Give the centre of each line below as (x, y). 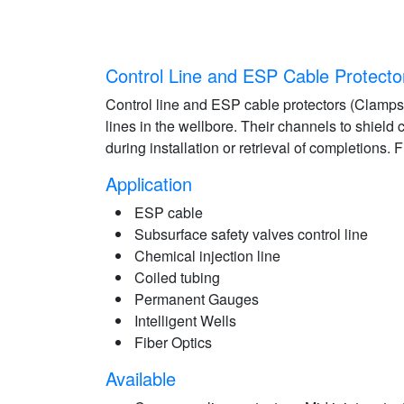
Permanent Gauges (197, 299)
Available (141, 379)
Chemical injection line (207, 256)
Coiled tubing (177, 277)
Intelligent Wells (185, 321)
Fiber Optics (173, 342)
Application (149, 184)
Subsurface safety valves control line (251, 234)
